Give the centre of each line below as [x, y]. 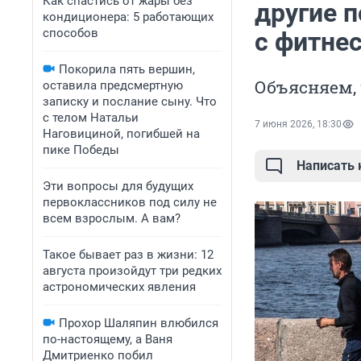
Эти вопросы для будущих [118, 186]
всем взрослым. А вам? [112, 218]
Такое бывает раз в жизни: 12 [128, 255]
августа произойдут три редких [132, 271]
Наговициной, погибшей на [121, 134]
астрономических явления [119, 287]
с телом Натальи [91, 118]
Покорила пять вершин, [127, 69]
